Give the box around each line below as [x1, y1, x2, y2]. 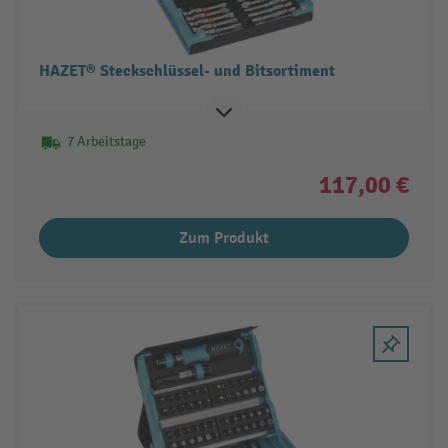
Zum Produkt [179, 228, 269, 249]
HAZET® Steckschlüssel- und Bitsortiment [38, 61, 335, 82]
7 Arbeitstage [66, 133, 146, 151]
